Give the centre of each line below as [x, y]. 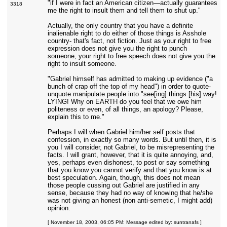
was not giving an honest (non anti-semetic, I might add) [130, 200]
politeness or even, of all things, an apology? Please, [125, 109]
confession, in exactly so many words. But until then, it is [132, 140]
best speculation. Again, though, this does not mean [124, 178]
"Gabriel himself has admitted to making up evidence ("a [130, 79]
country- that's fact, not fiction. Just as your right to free [129, 41]
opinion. [59, 208]
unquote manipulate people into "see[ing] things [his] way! [132, 94]
